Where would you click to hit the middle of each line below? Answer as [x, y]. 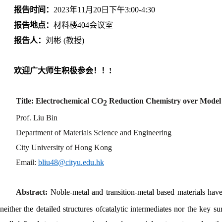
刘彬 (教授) [65, 40]
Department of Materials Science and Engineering [94, 133]
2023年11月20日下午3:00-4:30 [104, 10]
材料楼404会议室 [83, 25]
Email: [27, 163]
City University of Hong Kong [64, 148]
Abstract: [33, 192]
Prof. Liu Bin [37, 118]
